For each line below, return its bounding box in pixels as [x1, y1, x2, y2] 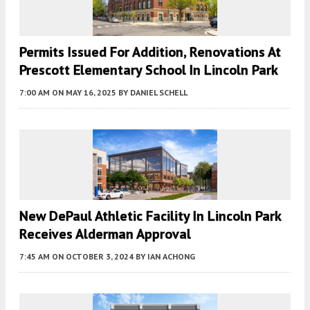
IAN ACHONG [147, 251, 195, 262]
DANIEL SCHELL [130, 87, 188, 98]
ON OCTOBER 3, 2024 [52, 251, 134, 262]
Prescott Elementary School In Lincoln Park [19, 61, 278, 80]
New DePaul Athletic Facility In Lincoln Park [19, 207, 281, 226]
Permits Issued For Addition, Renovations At [19, 43, 281, 62]
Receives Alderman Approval [19, 225, 191, 244]
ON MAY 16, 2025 [52, 87, 116, 98]
